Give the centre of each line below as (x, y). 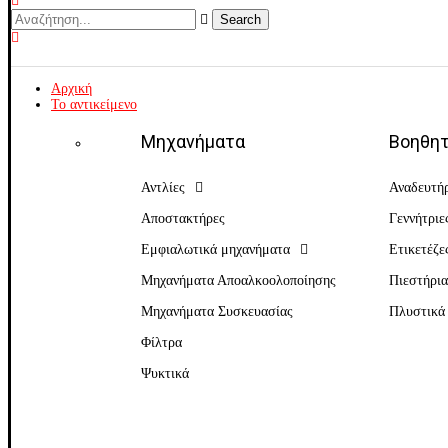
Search (240, 19)
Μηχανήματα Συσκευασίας (217, 311)
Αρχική (71, 88)
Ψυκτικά (165, 373)
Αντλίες (163, 187)
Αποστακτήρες (183, 218)
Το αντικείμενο (94, 104)
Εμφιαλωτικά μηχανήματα (215, 249)
